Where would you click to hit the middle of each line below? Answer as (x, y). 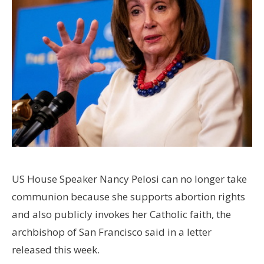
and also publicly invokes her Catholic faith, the (121, 214)
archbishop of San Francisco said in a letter (112, 232)
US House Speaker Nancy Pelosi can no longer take (129, 179)
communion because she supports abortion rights (128, 197)
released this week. (56, 250)
